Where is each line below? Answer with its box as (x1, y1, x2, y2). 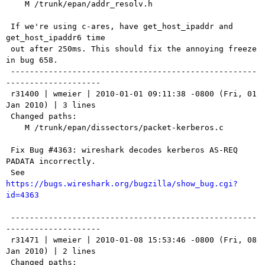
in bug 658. (6, 56, 58, 65)
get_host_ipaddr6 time (6, 33, 105, 43)
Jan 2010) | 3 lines (6, 101, 96, 110)
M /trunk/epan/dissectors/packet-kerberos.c (6, 123, 25, 132)
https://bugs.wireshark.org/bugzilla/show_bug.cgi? (6, 179, 238, 189)
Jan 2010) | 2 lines (6, 247, 96, 256)
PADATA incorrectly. (6, 157, 96, 166)
